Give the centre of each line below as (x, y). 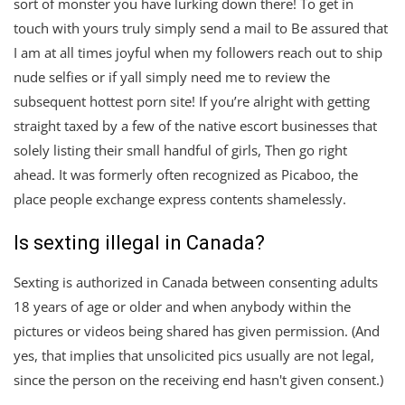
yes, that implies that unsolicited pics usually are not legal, (194, 355)
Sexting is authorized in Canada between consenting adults (196, 282)
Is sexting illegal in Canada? (139, 242)
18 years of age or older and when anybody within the (182, 306)
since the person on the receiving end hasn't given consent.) (198, 379)
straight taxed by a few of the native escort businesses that (195, 125)
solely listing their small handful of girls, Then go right (180, 150)
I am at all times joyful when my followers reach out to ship (198, 52)
